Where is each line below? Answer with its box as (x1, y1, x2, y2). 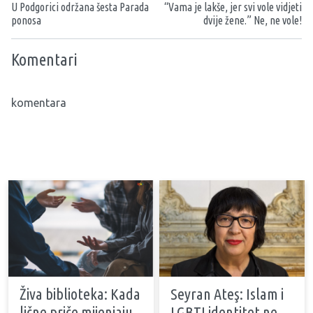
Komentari (11, 50, 78, 69)
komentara (11, 96, 66, 109)
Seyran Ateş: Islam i (170, 285, 284, 303)
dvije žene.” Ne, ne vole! (203, 13, 302, 27)
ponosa (11, 13, 41, 27)
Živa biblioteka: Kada (20, 285, 140, 303)
